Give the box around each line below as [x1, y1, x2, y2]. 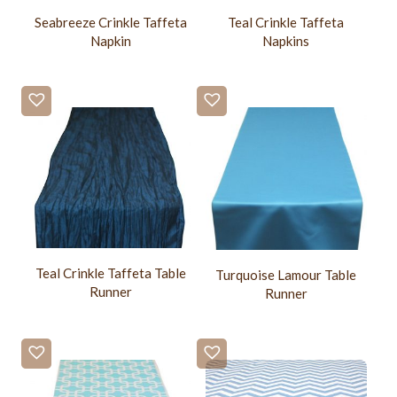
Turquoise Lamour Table [215, 266, 357, 283]
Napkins [262, 33, 310, 50]
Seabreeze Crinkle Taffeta [35, 13, 188, 30]
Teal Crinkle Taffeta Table [35, 265, 187, 282]
